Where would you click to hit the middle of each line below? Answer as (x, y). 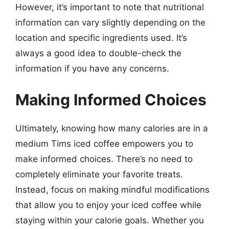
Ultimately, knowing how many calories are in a (112, 128)
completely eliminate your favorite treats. (99, 174)
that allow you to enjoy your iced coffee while (108, 205)
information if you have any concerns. (92, 68)
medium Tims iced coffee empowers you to (104, 144)
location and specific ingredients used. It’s (101, 38)
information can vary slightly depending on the (110, 22)
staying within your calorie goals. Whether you (110, 220)
